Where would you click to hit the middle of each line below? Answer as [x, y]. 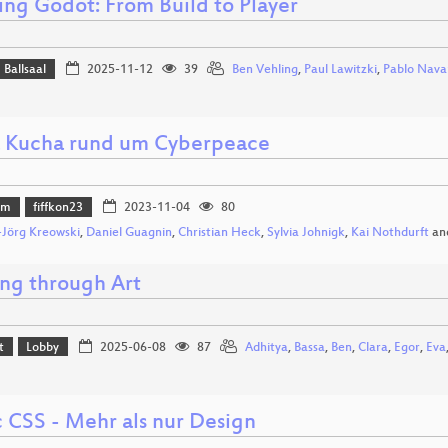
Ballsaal [25, 70]
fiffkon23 [58, 208]
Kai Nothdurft [390, 232]
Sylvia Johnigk [306, 232]
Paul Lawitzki [340, 70]
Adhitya [266, 347]
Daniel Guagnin [129, 232]
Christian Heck [219, 232]
